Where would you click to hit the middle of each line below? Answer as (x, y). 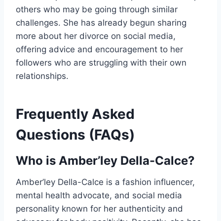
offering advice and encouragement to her (99, 50)
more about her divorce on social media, (96, 36)
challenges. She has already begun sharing (101, 23)
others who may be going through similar (97, 10)
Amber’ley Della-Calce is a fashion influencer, (105, 182)
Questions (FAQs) (75, 135)
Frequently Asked (75, 114)
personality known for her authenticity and (99, 209)
